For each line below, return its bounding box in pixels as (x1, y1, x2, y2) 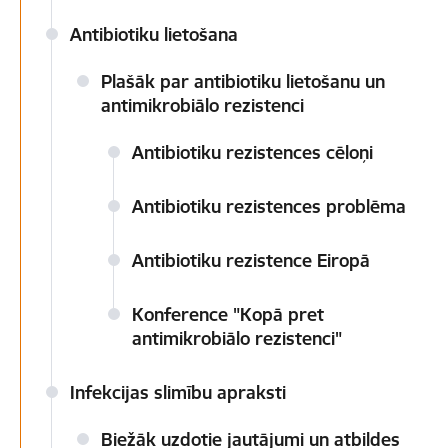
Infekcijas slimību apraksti (70, 381, 286, 404)
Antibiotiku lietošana (70, 23, 238, 46)
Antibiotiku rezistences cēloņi (132, 141, 373, 164)
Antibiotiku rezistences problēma (132, 195, 406, 218)
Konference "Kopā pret (132, 303, 324, 326)
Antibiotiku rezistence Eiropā (132, 249, 370, 272)
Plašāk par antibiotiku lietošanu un (101, 70, 385, 93)
